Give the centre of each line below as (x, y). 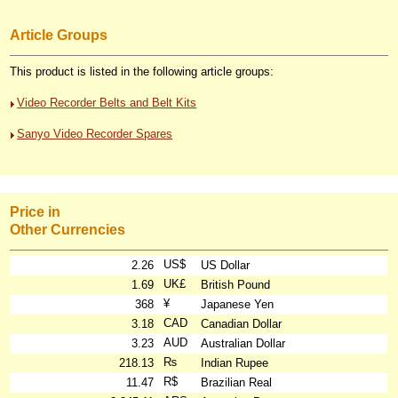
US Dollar (226, 265)
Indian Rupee (235, 363)
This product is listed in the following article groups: (142, 71)
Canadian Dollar (242, 324)
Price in (36, 211)
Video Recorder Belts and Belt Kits (107, 102)
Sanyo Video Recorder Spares (95, 133)
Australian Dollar (243, 343)
